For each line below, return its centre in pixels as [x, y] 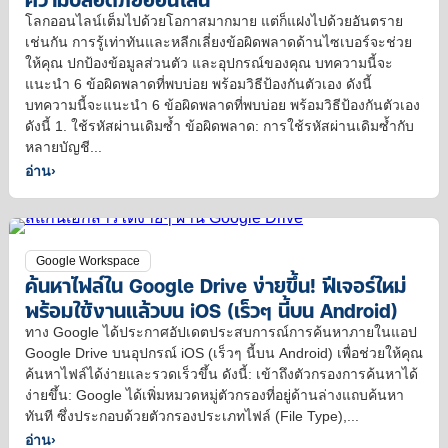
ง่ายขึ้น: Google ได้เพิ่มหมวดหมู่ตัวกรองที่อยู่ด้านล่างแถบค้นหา [214, 395]
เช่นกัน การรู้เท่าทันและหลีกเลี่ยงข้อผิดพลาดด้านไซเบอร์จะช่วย [218, 42]
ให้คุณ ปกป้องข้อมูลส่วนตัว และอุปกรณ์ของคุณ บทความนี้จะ [209, 63]
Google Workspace [88, 261]
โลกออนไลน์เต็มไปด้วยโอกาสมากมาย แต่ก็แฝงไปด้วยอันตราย [214, 21]
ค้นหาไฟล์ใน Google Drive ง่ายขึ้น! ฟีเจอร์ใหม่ [215, 285]
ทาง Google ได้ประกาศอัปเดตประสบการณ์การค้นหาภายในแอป [221, 332]
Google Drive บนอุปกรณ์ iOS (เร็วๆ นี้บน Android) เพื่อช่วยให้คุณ [224, 353]
